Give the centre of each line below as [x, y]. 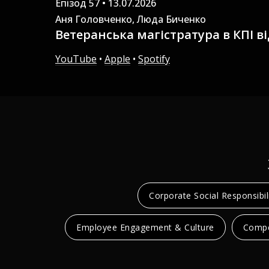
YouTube [76, 59]
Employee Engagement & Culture [145, 227]
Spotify [154, 59]
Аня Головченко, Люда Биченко [131, 19]
